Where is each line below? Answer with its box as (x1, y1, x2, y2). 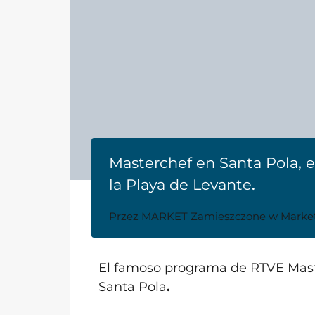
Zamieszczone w (188, 209, 281, 223)
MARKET (141, 209, 188, 223)
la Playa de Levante (109, 175, 252, 193)
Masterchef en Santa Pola (109, 153, 298, 172)
